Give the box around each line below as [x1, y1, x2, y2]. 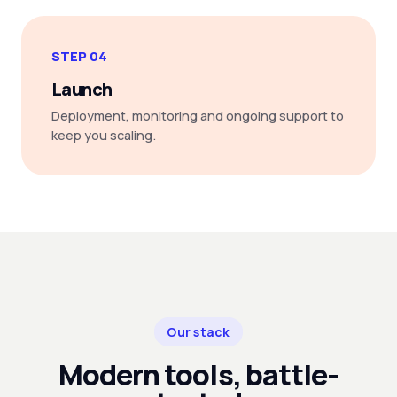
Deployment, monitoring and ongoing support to [51, 107, 344, 124]
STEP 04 [51, 47, 107, 66]
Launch [51, 77, 113, 101]
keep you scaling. [51, 127, 156, 144]
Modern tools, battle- [58, 355, 339, 394]
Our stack [167, 323, 230, 340]
